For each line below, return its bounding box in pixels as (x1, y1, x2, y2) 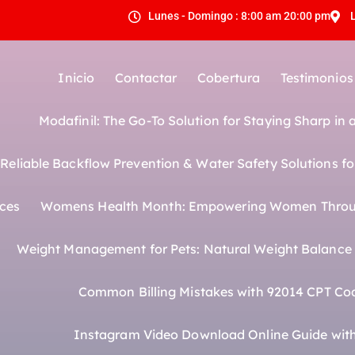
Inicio (58, 69, 95, 86)
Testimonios (280, 69, 353, 86)
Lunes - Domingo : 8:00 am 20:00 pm (148, 10, 330, 23)
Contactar (114, 69, 177, 86)
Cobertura (197, 69, 261, 86)
